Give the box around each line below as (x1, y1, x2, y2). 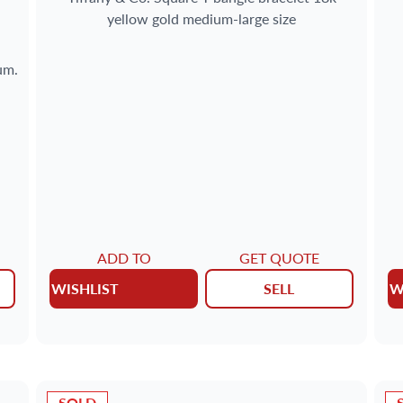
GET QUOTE (238, 246, 319, 268)
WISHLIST (51, 277, 120, 299)
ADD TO (96, 246, 151, 268)
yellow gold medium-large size (107, 8, 296, 30)
